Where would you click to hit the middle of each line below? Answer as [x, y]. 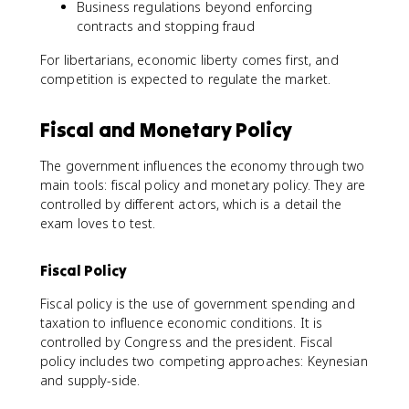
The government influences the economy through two [203, 166]
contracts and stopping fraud [166, 26]
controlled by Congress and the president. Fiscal [187, 342]
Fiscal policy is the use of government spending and [198, 304]
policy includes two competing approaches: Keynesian [204, 361]
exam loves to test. [98, 223]
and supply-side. [90, 380]
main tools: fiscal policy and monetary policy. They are [203, 185]
